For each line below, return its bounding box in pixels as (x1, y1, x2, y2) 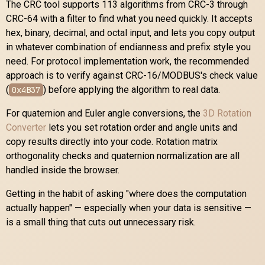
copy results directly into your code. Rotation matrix (6, 135, 218, 147)
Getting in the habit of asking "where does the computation (6, 188, 247, 199)
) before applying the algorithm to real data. (43, 83, 220, 95)
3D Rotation (203, 107, 251, 119)
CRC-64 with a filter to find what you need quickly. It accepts (6, 12, 253, 24)
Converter (6, 121, 46, 133)
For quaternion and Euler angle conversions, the (6, 107, 203, 119)
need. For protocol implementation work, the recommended (6, 55, 249, 67)
